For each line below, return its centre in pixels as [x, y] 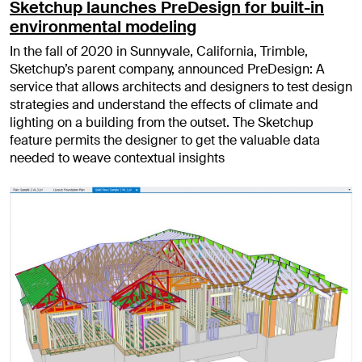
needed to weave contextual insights [117, 158]
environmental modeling [103, 26]
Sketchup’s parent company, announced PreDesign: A [167, 69]
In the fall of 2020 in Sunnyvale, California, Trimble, [159, 51]
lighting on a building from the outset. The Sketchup [162, 122]
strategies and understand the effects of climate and [164, 104]
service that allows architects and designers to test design [181, 86]
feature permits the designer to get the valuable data [165, 140]
